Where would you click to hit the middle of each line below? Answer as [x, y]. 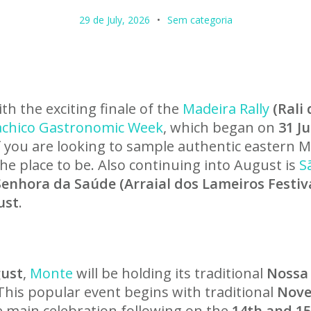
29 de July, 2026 [114, 20]
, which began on [221, 127]
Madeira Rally [226, 109]
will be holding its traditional [170, 273]
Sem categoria [200, 20]
